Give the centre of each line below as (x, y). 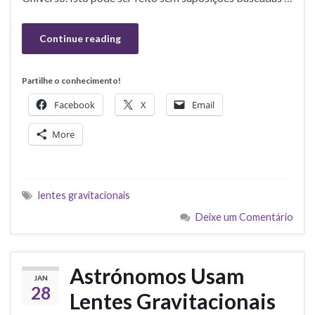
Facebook (75, 104)
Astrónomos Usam (157, 275)
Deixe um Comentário (244, 217)
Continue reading (80, 38)
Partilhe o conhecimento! (71, 80)
